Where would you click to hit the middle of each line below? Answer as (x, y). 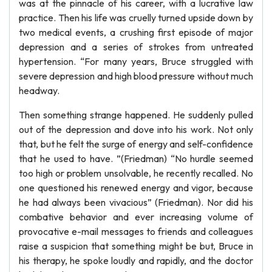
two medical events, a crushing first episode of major (136, 32)
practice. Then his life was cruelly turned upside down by (136, 18)
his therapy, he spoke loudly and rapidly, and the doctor (136, 260)
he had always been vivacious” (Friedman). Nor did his (136, 202)
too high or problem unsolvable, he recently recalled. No (136, 173)
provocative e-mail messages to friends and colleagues (136, 231)
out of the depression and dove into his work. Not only (136, 129)
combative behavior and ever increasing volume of (136, 217)
